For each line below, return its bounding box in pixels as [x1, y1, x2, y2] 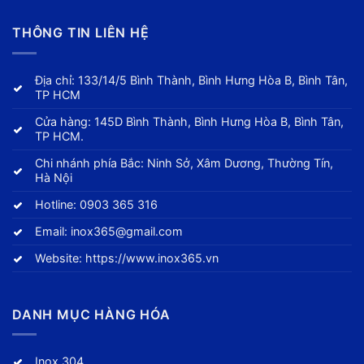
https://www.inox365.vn [85, 250, 219, 265]
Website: [35, 250, 86, 265]
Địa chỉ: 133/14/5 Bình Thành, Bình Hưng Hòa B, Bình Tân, [35, 72, 349, 87]
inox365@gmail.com [71, 223, 184, 238]
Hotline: [35, 197, 80, 211]
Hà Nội [35, 170, 73, 184]
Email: [35, 223, 71, 238]
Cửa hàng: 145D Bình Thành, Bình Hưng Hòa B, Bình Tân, [35, 114, 344, 128]
